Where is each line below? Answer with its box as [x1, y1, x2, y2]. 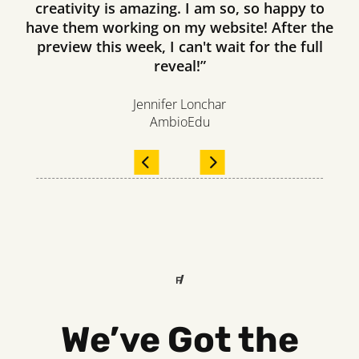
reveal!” [153, 55, 206, 75]
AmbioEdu [149, 112, 210, 131]
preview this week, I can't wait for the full [36, 36, 323, 56]
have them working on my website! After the [26, 17, 333, 37]
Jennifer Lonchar [133, 95, 226, 113]
